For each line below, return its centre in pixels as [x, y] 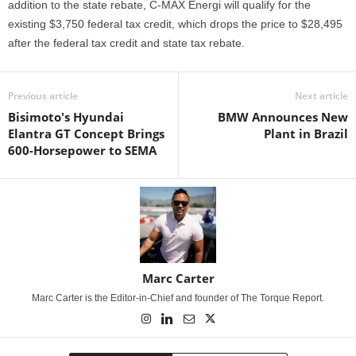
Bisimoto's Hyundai [66, 117]
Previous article [43, 96]
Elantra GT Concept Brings [86, 133]
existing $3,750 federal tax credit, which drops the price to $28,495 [175, 24]
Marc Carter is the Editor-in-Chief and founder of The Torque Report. [178, 298]
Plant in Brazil [306, 133]
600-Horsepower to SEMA [82, 150]
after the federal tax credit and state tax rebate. [126, 43]
